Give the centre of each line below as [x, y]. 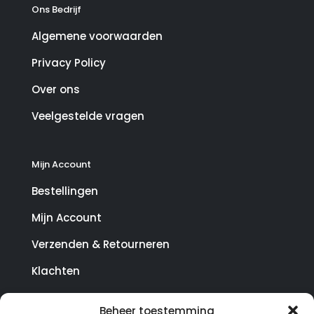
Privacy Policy [69, 63]
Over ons [56, 90]
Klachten [56, 271]
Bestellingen [65, 191]
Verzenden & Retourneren [101, 245]
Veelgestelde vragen [88, 116]
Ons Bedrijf [56, 10]
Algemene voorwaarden [97, 36]
